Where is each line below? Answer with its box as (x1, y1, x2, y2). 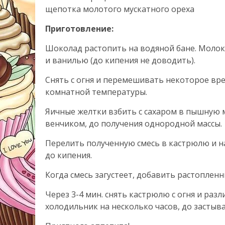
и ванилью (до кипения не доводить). (45, 54, 195, 66)
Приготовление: (45, 23, 114, 34)
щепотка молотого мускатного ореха (45, 3, 194, 15)
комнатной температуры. (45, 86, 147, 97)
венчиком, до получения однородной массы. (45, 118, 222, 129)
